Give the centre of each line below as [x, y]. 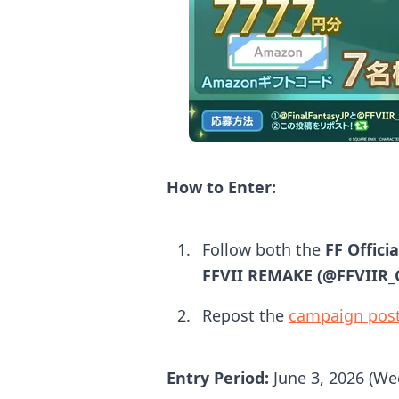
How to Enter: [221, 187]
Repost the [245, 315]
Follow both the [264, 249]
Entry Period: [218, 378]
